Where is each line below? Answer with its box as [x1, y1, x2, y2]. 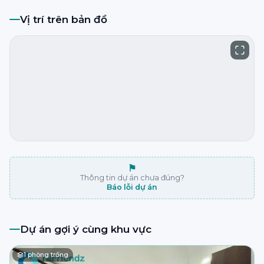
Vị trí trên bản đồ [20, 14, 107, 25]
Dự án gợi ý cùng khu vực [20, 223, 151, 235]
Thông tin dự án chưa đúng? [80, 173, 184, 182]
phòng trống [26, 250, 68, 259]
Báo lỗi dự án [107, 183, 157, 192]
